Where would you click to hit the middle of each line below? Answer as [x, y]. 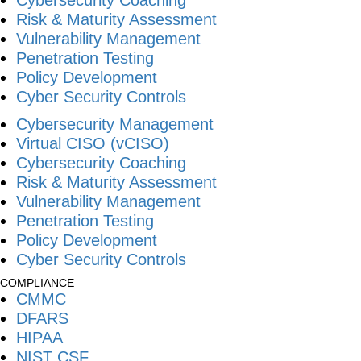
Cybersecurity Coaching [101, 162]
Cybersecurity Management [115, 124]
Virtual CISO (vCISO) [93, 143]
